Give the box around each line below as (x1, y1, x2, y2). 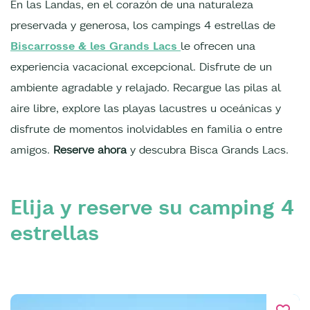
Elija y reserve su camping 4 (10, 194, 294, 221)
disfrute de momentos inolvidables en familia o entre (10, 122, 282, 136)
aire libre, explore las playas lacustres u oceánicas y (10, 101, 281, 116)
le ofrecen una (181, 39, 255, 53)
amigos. (10, 143, 53, 157)
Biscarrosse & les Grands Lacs (10, 39, 181, 53)
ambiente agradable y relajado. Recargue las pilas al (10, 80, 281, 95)
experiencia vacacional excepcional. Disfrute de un (10, 60, 272, 74)
